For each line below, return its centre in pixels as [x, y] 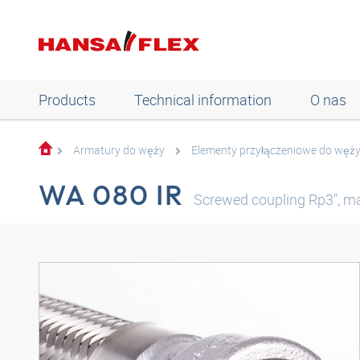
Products [67, 100]
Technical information [203, 100]
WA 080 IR [111, 194]
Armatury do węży [119, 150]
